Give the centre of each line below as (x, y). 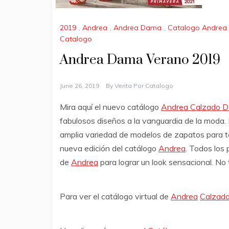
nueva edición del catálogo (109, 148)
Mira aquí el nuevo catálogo (110, 107)
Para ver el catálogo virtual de (115, 196)
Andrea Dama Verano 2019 (140, 60)
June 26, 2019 (79, 85)
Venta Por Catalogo (144, 85)
